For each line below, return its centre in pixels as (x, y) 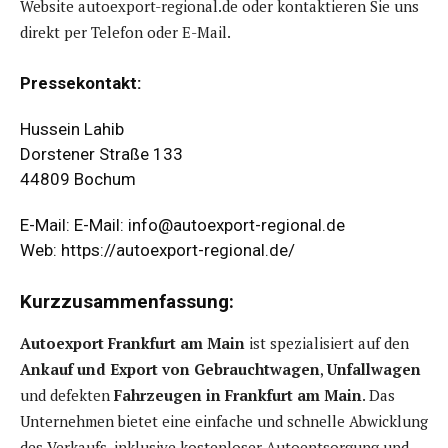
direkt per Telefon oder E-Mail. (125, 32)
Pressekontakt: (80, 83)
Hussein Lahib (72, 129)
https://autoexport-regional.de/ (178, 250)
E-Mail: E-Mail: (74, 225)
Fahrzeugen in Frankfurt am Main (236, 395)
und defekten (65, 395)
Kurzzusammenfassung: (127, 302)
